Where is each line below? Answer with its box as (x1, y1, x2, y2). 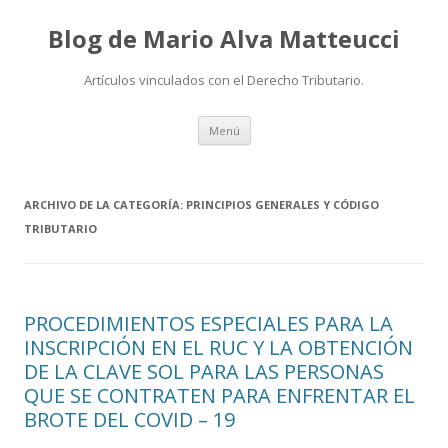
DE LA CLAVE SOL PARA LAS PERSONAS (24, 358, 384, 385)
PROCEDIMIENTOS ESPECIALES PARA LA (24, 310, 393, 337)
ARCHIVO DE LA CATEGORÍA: (24, 197, 186, 212)
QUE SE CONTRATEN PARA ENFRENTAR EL (24, 382, 415, 409)
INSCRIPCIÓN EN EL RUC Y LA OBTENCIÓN (24, 334, 413, 361)
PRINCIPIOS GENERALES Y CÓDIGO (186, 197, 379, 212)
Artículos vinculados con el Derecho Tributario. (84, 71, 364, 89)
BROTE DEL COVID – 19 (24, 406, 235, 433)
